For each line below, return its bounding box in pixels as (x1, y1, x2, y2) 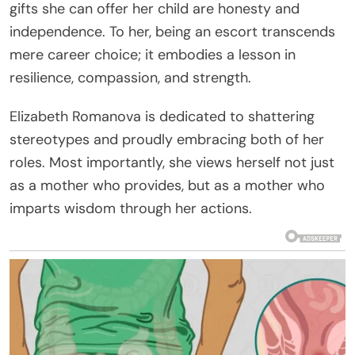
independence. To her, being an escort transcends (10, 21, 335, 41)
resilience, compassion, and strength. (10, 67, 251, 87)
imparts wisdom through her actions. (10, 198, 252, 218)
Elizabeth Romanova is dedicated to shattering (10, 106, 315, 126)
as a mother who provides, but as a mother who (10, 175, 325, 195)
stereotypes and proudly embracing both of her (10, 129, 324, 149)
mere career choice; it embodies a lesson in (10, 44, 296, 64)
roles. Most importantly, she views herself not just (10, 152, 334, 172)
